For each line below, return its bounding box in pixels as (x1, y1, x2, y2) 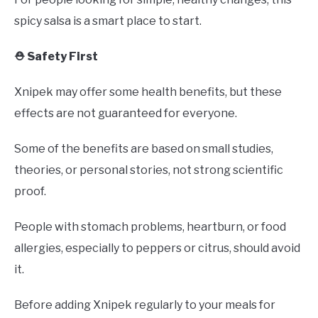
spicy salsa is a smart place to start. (14, 13, 202, 28)
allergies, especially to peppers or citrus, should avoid (14, 241, 300, 255)
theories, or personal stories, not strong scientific (14, 163, 283, 177)
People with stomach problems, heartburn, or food (14, 219, 286, 234)
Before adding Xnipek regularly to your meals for (14, 297, 275, 312)
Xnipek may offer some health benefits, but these (14, 84, 282, 99)
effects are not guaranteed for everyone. (14, 106, 237, 120)
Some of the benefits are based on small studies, (14, 141, 273, 155)
